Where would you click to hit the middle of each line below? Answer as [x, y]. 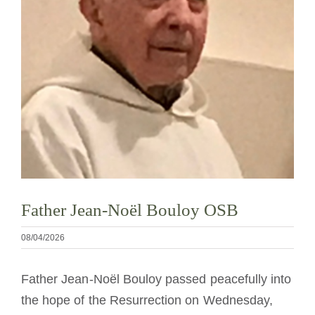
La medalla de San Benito [82, 20]
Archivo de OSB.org [67, 112]
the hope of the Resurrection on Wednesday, [147, 301]
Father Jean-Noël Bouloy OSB [130, 210]
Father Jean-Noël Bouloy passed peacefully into [156, 279]
